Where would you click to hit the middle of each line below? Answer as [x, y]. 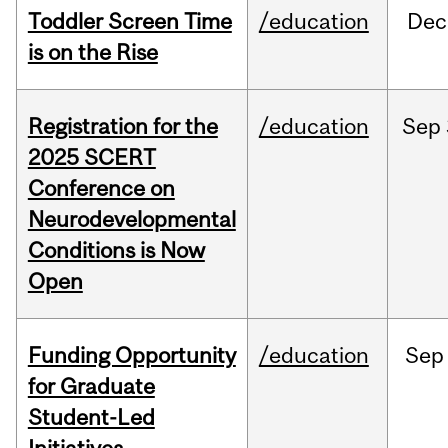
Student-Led [91, 417]
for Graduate [91, 386]
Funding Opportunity [131, 355]
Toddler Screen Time [129, 21]
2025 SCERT [91, 157]
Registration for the [122, 126]
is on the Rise [92, 52]
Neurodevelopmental [131, 219]
